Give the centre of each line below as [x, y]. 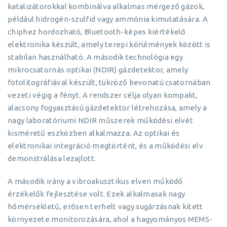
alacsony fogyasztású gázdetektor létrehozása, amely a [107, 108]
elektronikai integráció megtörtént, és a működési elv [105, 146]
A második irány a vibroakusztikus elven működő [95, 181]
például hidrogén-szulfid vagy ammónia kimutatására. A [108, 19]
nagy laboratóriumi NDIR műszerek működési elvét [101, 120]
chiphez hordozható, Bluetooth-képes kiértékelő [97, 32]
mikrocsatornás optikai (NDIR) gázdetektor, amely [98, 70]
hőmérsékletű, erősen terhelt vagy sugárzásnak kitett [105, 206]
